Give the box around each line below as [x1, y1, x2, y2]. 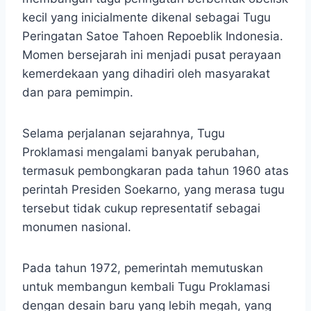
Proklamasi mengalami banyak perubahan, [22, 145, 260, 160]
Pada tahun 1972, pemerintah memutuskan [22, 261, 263, 276]
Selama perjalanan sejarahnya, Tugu [22, 126, 225, 141]
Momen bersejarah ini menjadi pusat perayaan [22, 48, 281, 62]
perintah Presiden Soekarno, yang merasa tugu [22, 183, 285, 197]
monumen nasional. [22, 220, 131, 235]
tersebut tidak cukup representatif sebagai [22, 201, 260, 216]
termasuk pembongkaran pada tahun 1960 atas [22, 164, 289, 178]
